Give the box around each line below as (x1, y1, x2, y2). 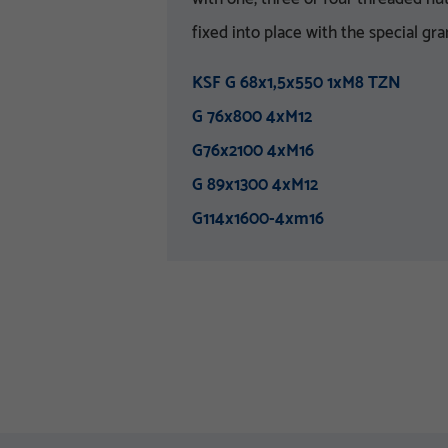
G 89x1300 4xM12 (192, 171, 318, 199)
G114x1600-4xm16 (192, 205, 324, 233)
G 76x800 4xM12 (192, 103, 312, 131)
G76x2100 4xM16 (192, 137, 314, 165)
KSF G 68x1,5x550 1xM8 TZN (192, 69, 401, 97)
